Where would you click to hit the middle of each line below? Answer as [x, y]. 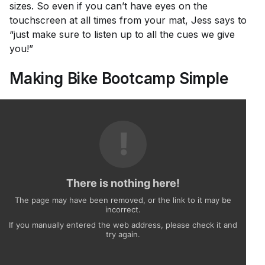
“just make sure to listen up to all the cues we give [122, 35]
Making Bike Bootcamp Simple [119, 79]
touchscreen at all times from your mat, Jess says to [128, 20]
